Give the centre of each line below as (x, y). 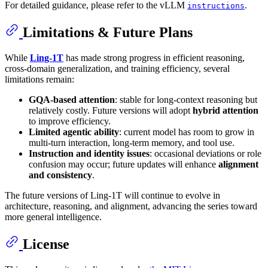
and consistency (60, 175)
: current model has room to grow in (187, 132)
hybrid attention (226, 111)
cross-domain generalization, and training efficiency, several (117, 69)
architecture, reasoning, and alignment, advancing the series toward (131, 206)
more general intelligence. (53, 217)
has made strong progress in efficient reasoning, (154, 58)
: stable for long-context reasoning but (186, 100)
